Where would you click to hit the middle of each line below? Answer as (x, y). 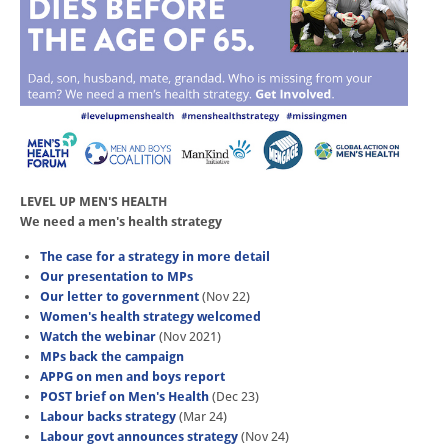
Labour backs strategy (107, 417)
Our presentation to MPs (116, 277)
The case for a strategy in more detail (154, 257)
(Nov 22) (225, 297)
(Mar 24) (201, 417)
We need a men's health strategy (121, 222)
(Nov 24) (263, 437)
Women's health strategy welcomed (150, 317)
